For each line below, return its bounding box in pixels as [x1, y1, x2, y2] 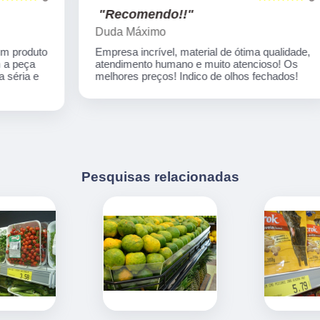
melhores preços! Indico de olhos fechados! [50, 70, 254, 83]
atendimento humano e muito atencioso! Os [50, 58, 254, 71]
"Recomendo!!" [54, 7, 149, 22]
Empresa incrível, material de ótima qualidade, [50, 46, 266, 59]
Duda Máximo [50, 26, 121, 39]
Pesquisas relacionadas [81, 169, 239, 185]
